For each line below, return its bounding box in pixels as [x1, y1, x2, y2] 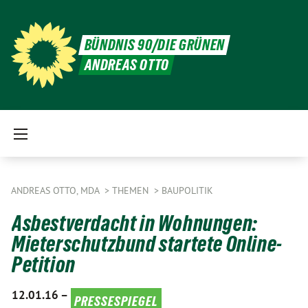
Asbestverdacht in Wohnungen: [12, 211, 258, 236]
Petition [12, 252, 76, 277]
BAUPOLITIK [162, 184, 213, 197]
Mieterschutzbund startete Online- [12, 232, 283, 256]
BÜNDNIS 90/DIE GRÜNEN [84, 36, 225, 54]
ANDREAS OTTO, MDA [11, 184, 102, 197]
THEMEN [112, 184, 151, 197]
